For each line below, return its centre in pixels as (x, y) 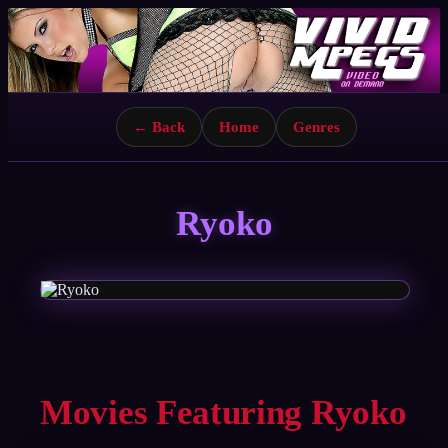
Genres (316, 126)
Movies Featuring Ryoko (223, 412)
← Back (158, 126)
